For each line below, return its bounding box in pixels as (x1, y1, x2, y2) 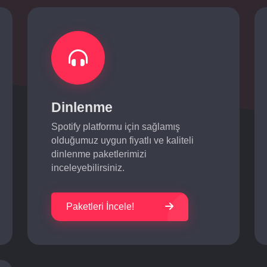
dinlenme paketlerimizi (51, 149, 147, 159)
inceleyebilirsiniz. (51, 163, 125, 173)
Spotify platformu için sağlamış (51, 122, 181, 132)
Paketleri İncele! (66, 201, 135, 212)
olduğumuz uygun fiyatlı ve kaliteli (51, 135, 194, 145)
